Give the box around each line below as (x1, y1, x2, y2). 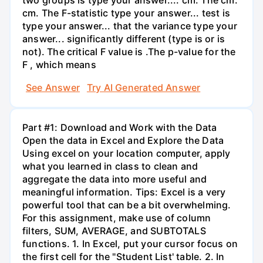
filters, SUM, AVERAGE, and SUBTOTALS (22, 224, 206, 237)
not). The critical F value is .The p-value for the (22, 45, 236, 58)
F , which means (22, 58, 96, 70)
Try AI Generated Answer (86, 81, 201, 93)
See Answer (26, 81, 80, 93)
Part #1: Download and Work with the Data (22, 121, 217, 133)
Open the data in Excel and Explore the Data (22, 134, 224, 146)
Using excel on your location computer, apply (22, 147, 231, 159)
